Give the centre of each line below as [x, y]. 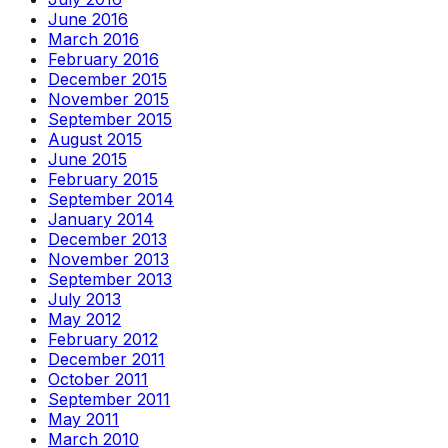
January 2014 [101, 218]
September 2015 [110, 118]
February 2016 [103, 58]
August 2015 [95, 138]
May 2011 [83, 418]
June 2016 [88, 18]
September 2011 [109, 398]
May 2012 [84, 318]
